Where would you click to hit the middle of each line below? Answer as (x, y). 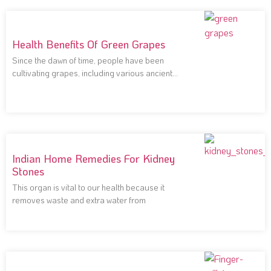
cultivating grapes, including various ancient (92, 73)
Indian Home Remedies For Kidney (93, 158)
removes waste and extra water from (79, 200)
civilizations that (41, 86)
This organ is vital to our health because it (88, 187)
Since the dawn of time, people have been (88, 60)
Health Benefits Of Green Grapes (89, 44)
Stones (28, 171)
